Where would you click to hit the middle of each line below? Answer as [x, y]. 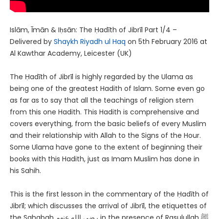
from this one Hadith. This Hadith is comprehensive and [104, 112]
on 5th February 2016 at [166, 42]
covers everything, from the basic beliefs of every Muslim [108, 124]
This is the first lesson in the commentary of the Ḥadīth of [109, 194]
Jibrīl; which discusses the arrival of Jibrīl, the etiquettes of [108, 206]
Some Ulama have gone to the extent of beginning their [106, 147]
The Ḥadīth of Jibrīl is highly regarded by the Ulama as [101, 77]
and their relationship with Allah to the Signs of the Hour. [105, 136]
